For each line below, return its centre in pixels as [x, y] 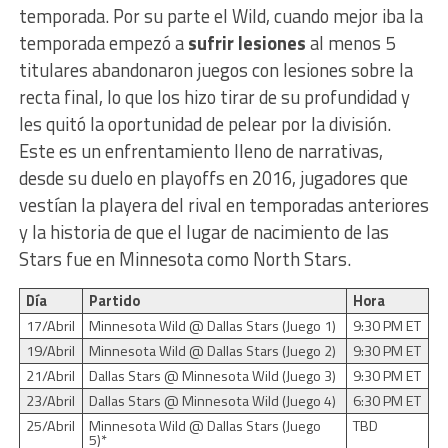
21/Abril [50, 375]
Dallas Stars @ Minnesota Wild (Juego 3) [212, 375]
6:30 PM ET [386, 400]
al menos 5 [350, 42]
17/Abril [50, 325]
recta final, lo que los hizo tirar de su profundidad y [214, 96]
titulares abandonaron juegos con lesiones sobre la [215, 69]
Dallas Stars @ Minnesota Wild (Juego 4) [212, 400]
